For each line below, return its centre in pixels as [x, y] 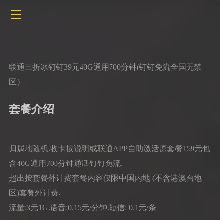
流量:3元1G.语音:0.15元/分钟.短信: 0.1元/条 [82, 207]
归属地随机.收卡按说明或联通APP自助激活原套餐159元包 [109, 148]
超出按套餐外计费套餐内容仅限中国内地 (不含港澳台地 [105, 178]
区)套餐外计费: [34, 192]
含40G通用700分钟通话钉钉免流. [66, 163]
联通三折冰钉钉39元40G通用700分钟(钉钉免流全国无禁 [105, 67]
